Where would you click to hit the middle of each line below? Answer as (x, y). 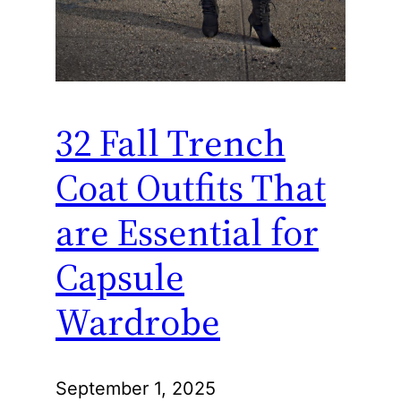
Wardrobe (138, 322)
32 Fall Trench (171, 143)
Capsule (120, 277)
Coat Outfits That (191, 188)
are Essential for (187, 232)
